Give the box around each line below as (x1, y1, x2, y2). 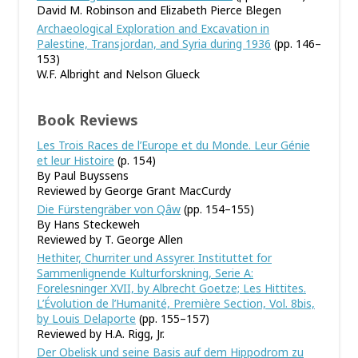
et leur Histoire (37, 153, 114, 168)
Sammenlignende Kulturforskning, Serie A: (37, 265, 253, 280)
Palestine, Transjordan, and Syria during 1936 (37, 36, 271, 51)
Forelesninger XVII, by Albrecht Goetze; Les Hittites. (37, 280, 306, 296)
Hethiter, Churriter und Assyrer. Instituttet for (37, 250, 272, 265)
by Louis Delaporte (37, 311, 136, 326)
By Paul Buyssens (37, 168, 129, 183)
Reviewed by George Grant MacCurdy (37, 183, 231, 198)
